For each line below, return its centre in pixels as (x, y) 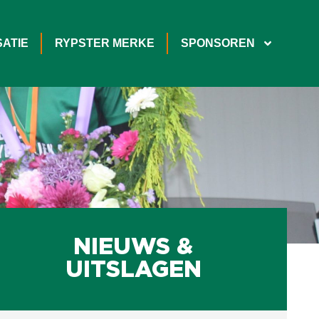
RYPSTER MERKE (104, 43)
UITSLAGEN (133, 271)
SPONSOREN (218, 43)
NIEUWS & (134, 248)
